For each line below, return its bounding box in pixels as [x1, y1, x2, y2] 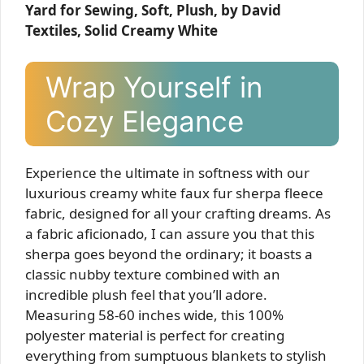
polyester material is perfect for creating [25, 325, 284, 344]
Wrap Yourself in [45, 69, 262, 104]
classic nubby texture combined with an [25, 264, 280, 284]
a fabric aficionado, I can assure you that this [25, 223, 314, 243]
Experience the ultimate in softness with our [25, 162, 310, 182]
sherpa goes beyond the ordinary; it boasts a [25, 244, 313, 263]
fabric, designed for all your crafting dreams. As [25, 203, 331, 223]
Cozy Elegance [45, 103, 244, 138]
